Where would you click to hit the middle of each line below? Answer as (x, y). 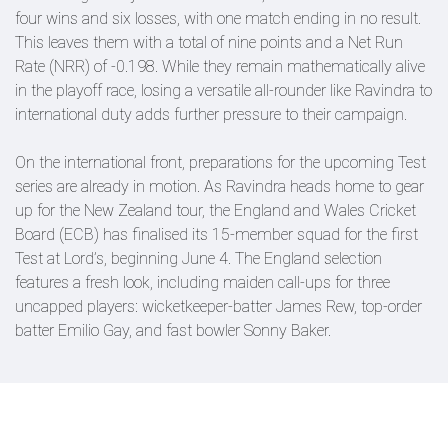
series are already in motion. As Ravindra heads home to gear (219, 186)
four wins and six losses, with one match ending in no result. (218, 18)
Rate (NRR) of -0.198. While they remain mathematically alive (220, 66)
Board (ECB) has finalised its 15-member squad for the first (216, 234)
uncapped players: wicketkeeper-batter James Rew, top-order (218, 306)
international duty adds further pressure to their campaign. (211, 114)
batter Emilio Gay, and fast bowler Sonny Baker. (173, 330)
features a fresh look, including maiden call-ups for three (202, 282)
